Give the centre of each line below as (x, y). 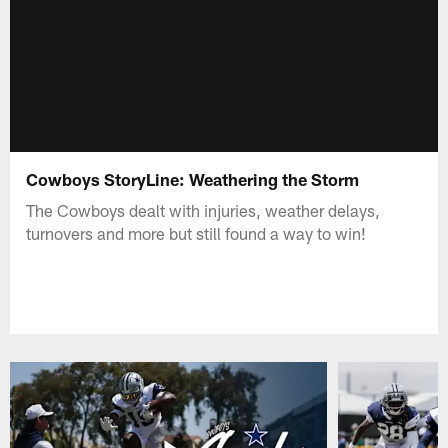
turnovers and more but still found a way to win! (196, 232)
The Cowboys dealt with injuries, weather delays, (203, 209)
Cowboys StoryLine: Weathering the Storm (193, 178)
